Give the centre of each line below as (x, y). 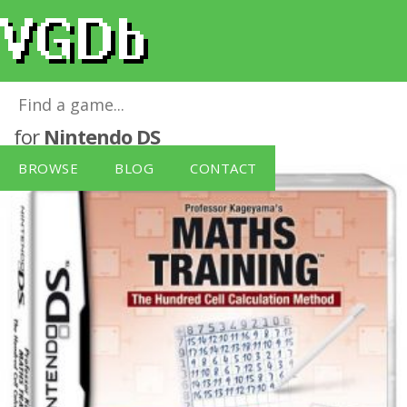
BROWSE (48, 168)
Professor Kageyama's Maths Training (191, 109)
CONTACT (223, 168)
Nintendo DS (102, 136)
